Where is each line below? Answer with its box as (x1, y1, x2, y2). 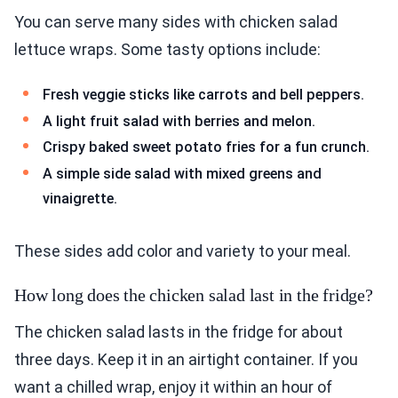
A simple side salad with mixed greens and (43, 164, 322, 182)
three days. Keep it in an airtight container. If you (14, 350, 358, 370)
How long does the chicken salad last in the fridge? (14, 285, 373, 306)
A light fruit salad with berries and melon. (43, 112, 315, 130)
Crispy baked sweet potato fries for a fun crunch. (43, 139, 370, 156)
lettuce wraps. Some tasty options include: (14, 40, 321, 59)
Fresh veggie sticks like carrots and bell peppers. (43, 86, 364, 103)
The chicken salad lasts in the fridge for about (14, 322, 343, 342)
